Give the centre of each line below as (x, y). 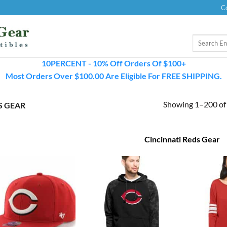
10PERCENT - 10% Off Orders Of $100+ (113, 63)
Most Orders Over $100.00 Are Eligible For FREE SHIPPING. (113, 76)
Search (201, 39)
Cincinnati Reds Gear (182, 139)
